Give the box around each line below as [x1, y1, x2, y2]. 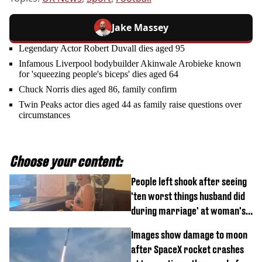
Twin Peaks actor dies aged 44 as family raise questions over [19, 99, 242, 110]
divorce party [131, 219, 185, 232]
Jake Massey [111, 21, 168, 35]
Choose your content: [9, 153, 122, 170]
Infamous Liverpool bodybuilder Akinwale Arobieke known [19, 58, 241, 69]
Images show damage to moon [131, 229, 247, 242]
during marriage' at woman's [131, 205, 246, 218]
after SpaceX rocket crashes [131, 243, 244, 256]
